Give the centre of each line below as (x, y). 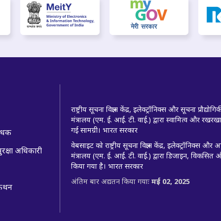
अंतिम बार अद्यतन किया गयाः (111, 181)
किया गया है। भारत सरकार (107, 166)
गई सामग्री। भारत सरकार (104, 129)
